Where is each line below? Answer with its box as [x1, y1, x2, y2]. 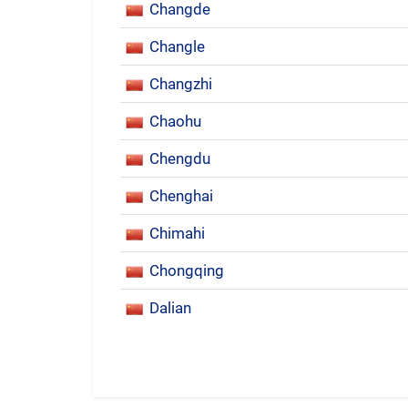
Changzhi [149, 75, 212, 93]
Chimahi [149, 224, 205, 242]
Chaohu [149, 112, 201, 130]
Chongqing [149, 261, 224, 280]
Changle [149, 37, 205, 56]
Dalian [149, 299, 191, 317]
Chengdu [149, 149, 210, 168]
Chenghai [149, 187, 213, 205]
